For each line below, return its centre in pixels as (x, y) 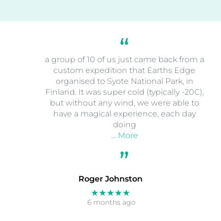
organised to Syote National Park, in (124, 81)
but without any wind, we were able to (124, 103)
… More (124, 135)
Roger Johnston (110, 179)
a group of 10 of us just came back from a (124, 59)
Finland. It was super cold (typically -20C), (124, 92)
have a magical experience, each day (124, 113)
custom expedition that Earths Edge (124, 70)
